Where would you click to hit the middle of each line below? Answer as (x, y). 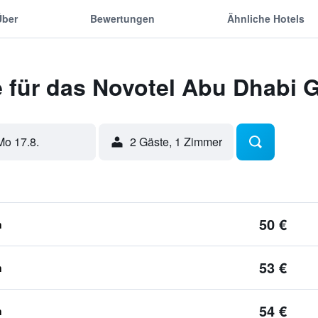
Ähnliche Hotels (266, 18)
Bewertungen (122, 18)
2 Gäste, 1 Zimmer (176, 142)
